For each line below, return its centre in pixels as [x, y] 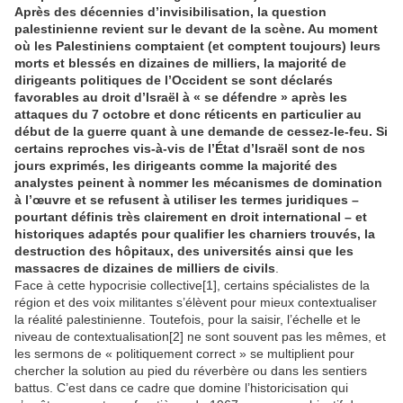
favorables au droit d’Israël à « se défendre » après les [181, 98]
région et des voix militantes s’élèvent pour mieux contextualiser [196, 303]
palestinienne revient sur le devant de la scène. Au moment [196, 29]
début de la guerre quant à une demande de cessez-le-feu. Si [201, 132]
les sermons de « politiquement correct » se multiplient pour [184, 354]
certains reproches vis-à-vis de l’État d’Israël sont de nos [190, 149]
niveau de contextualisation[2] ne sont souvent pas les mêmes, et [200, 337]
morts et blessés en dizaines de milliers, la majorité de [180, 63]
